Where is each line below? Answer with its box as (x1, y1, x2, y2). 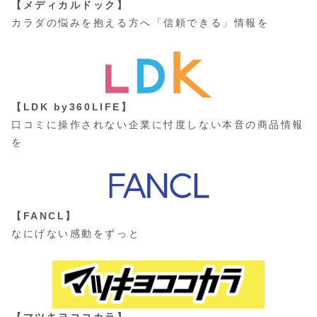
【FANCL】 (11, 210, 77, 222)
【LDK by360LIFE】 (11, 101, 133, 113)
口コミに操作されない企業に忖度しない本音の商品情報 (11, 119, 304, 131)
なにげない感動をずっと (11, 228, 141, 240)
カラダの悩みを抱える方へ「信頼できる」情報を (11, 17, 270, 29)
